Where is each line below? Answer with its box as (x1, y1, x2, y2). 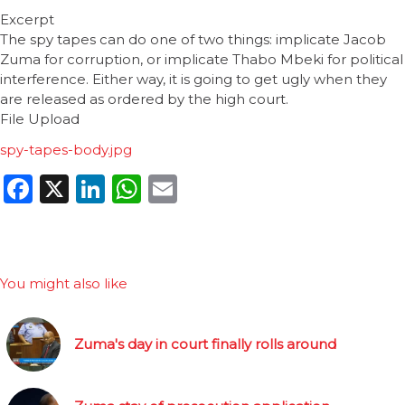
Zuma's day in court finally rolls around (74, 335, 336, 353)
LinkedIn (105, 171, 231, 207)
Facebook (33, 171, 172, 207)
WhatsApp (141, 171, 294, 207)
